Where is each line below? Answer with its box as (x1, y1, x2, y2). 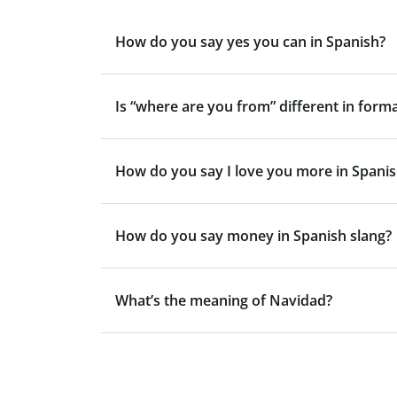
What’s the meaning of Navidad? (115, 291, 332, 311)
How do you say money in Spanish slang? (115, 226, 392, 246)
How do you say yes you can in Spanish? (115, 32, 385, 52)
